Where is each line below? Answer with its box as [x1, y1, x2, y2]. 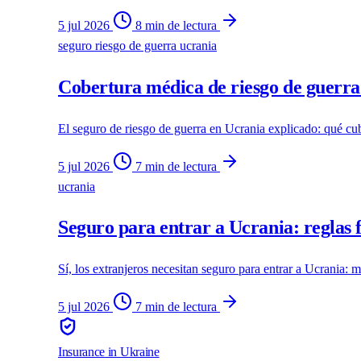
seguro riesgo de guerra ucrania [58, 38, 217, 52]
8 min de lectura [132, 18, 220, 32]
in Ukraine [105, 345, 160, 359]
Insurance [58, 345, 106, 359]
